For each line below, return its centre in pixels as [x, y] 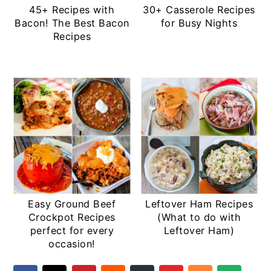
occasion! [72, 244]
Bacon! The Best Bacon [72, 23]
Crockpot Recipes [72, 217]
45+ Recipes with [72, 10]
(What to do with [199, 217]
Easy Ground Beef [72, 204]
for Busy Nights [199, 23]
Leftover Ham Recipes [199, 204]
